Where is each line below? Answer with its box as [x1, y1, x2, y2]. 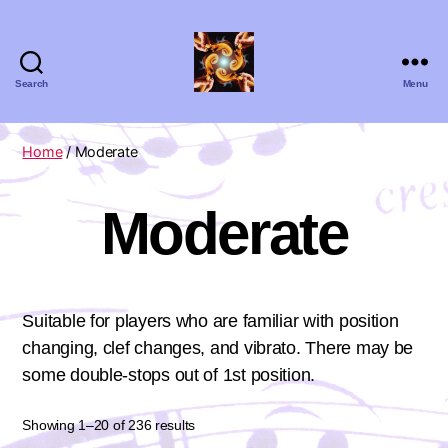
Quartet [223, 157, 282, 178]
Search [14, 78, 49, 89]
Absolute [223, 91, 295, 112]
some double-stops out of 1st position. [22, 365, 316, 385]
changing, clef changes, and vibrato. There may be [22, 338, 414, 358]
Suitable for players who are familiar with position [22, 311, 399, 331]
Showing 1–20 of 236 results [22, 416, 196, 433]
